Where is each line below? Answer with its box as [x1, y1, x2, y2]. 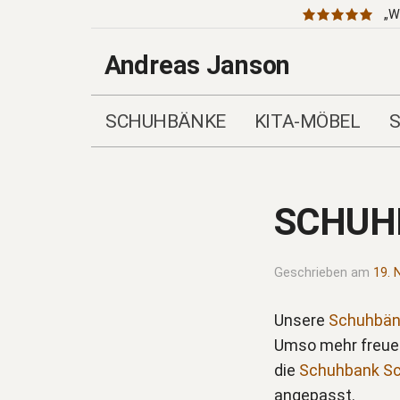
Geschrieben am [274, 264, 373, 280]
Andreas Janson [104, 50, 290, 81]
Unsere [274, 310, 329, 329]
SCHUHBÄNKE [105, 110, 226, 133]
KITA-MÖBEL [254, 110, 361, 133]
